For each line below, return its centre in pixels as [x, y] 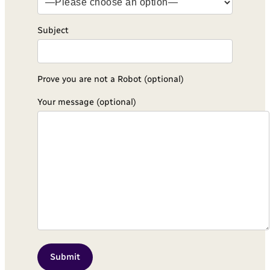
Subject [53, 30]
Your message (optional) [86, 102]
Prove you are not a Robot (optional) [110, 79]
